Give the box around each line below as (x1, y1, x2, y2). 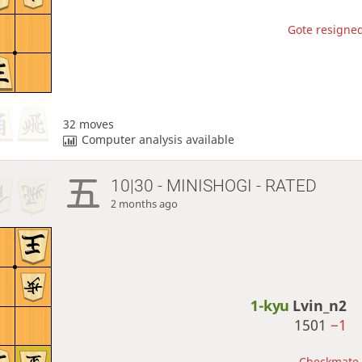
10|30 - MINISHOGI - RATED (111, 175, 318, 196)
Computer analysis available (82, 131, 235, 147)
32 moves (62, 116, 114, 132)
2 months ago (111, 196, 179, 211)
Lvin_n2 (293, 296, 347, 316)
